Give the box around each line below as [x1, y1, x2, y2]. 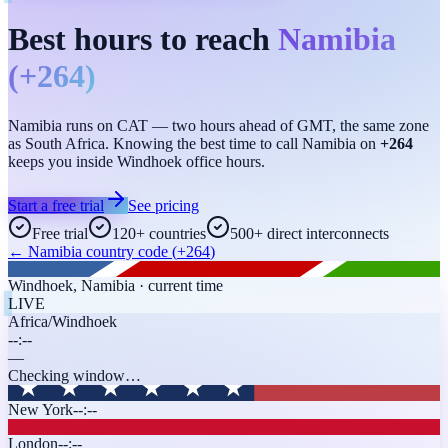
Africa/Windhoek [8, 312, 117, 330]
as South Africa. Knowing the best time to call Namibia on [8, 134, 380, 152]
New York [8, 400, 73, 418]
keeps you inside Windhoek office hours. [8, 152, 265, 170]
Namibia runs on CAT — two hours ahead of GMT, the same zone [8, 116, 429, 134]
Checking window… [8, 366, 141, 384]
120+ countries [112, 224, 206, 242]
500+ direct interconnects [230, 224, 389, 242]
